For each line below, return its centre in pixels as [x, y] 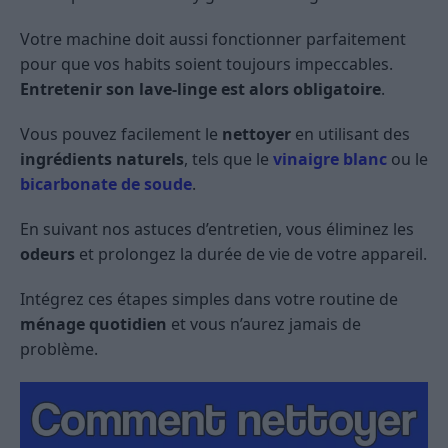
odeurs [47, 253]
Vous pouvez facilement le [121, 133]
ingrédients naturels [102, 158]
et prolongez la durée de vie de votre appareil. [251, 253]
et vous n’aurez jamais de [264, 323]
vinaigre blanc [330, 158]
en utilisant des [350, 133]
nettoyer [256, 133]
